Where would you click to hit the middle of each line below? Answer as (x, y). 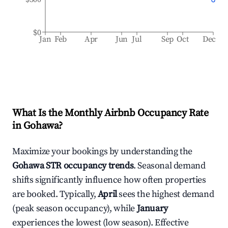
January (152, 208)
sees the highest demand (166, 194)
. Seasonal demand (169, 166)
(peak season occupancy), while (75, 208)
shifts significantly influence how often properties (109, 180)
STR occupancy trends (89, 166)
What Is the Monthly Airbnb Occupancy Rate (110, 113)
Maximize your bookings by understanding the (102, 151)
